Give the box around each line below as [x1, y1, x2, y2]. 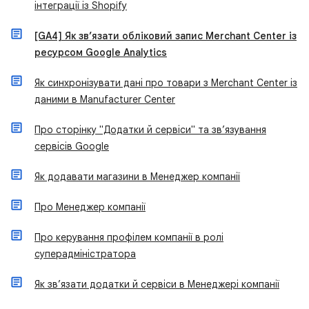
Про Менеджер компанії [34, 201, 146, 213]
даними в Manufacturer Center [34, 93, 175, 106]
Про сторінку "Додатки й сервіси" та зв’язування [34, 123, 266, 136]
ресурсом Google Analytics [34, 46, 167, 59]
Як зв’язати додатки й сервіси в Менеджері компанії [34, 278, 279, 290]
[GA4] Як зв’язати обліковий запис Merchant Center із [34, 30, 297, 42]
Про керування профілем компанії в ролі [34, 231, 223, 243]
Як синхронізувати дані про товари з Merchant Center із [34, 77, 297, 89]
